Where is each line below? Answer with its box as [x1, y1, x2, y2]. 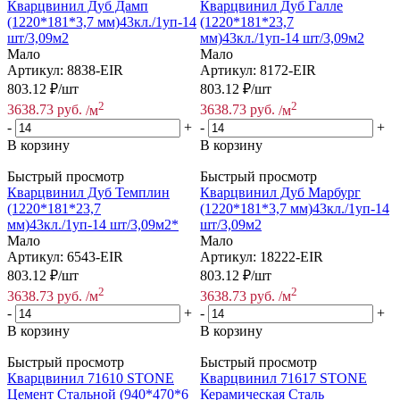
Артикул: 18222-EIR [200, 248, 323, 264]
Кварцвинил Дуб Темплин [7, 184, 170, 200]
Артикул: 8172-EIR [200, 62, 316, 79]
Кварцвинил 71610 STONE [7, 371, 174, 387]
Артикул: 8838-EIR [7, 62, 123, 79]
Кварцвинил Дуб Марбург [200, 184, 361, 200]
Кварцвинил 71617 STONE [200, 371, 367, 387]
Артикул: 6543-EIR [7, 248, 123, 264]
